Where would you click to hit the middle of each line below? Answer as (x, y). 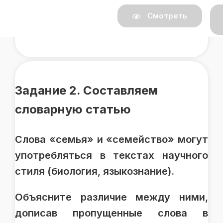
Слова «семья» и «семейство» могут (111, 139)
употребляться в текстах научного (111, 155)
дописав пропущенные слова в (111, 213)
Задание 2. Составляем (86, 90)
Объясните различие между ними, (111, 197)
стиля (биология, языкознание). (95, 171)
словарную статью (73, 109)
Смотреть (166, 15)
